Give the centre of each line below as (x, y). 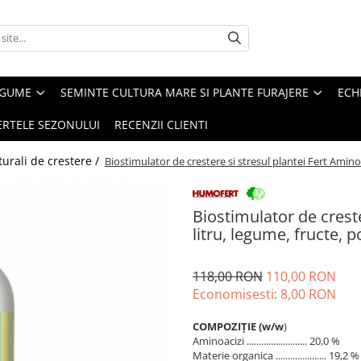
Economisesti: (237, 294)
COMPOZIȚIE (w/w (238, 326)
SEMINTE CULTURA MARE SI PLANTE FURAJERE (185, 92)
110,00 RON (301, 276)
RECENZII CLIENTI (161, 124)
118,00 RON (228, 276)
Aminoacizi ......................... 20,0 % (266, 340)
